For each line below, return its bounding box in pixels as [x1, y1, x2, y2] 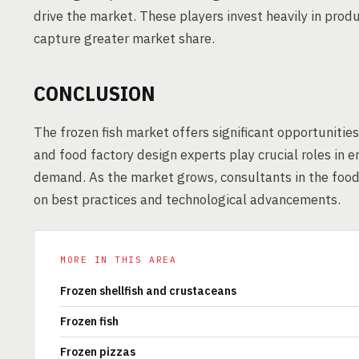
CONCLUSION [34, 79, 155, 107]
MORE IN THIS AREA [60, 254, 177, 265]
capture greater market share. [34, 30, 215, 47]
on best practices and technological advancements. [34, 191, 341, 208]
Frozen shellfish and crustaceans [60, 284, 236, 298]
